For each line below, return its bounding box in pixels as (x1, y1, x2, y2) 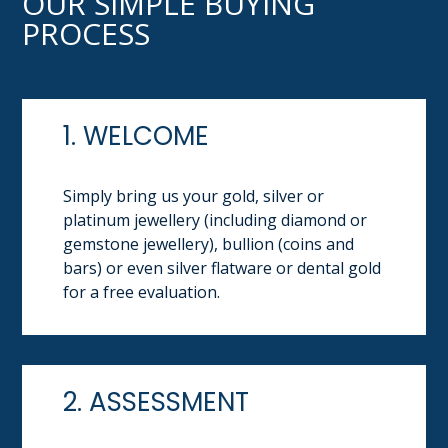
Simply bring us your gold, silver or (63, 185, 325, 208)
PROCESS (22, 13, 151, 55)
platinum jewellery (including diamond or (63, 209, 368, 232)
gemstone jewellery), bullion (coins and (63, 233, 355, 256)
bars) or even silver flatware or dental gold (63, 257, 382, 280)
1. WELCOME (63, 118, 210, 155)
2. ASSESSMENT (63, 384, 250, 421)
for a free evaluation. (63, 281, 221, 304)
